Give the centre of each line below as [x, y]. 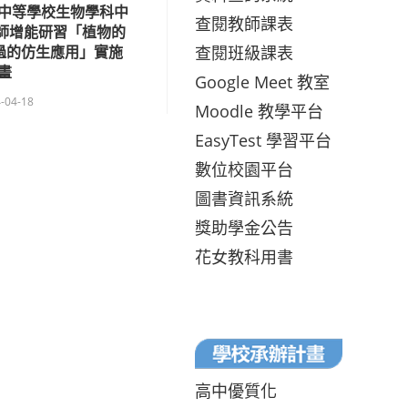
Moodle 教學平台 [259, 111]
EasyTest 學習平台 [263, 140]
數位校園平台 [244, 169]
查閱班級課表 [244, 52]
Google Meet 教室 [262, 82]
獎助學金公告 [244, 227]
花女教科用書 [244, 256]
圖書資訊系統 [244, 198]
